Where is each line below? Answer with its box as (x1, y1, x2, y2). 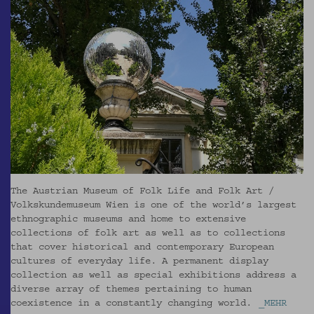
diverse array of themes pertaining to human (11, 285, 252, 294)
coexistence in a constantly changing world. (11, 299, 252, 308)
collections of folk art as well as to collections (11, 228, 285, 238)
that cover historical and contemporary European (11, 243, 274, 252)
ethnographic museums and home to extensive (11, 214, 246, 224)
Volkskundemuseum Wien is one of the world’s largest (11, 200, 296, 210)
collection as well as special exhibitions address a (11, 271, 296, 280)
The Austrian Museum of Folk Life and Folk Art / (11, 186, 274, 196)
